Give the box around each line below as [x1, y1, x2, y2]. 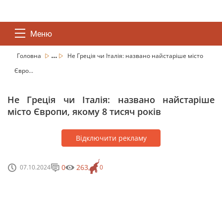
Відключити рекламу [75, 133, 147, 143]
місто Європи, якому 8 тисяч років [7, 106, 161, 117]
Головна [17, 52, 43, 60]
